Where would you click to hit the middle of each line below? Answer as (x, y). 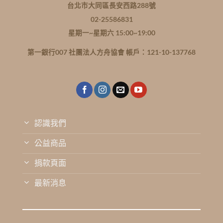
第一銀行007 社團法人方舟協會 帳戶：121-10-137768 (111, 52)
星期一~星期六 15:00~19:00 (111, 33)
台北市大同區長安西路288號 (111, 5)
